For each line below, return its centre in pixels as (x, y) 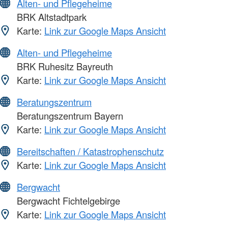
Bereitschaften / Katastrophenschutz (90, 151)
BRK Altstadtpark (50, 17)
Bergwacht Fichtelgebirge (67, 201)
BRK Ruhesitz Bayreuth (64, 66)
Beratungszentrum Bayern (69, 116)
